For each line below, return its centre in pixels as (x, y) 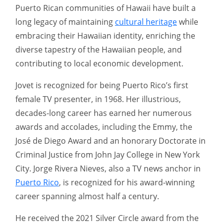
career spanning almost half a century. (87, 196)
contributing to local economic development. (99, 64)
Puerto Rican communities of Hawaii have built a (106, 8)
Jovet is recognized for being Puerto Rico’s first (102, 85)
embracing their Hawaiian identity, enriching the (105, 36)
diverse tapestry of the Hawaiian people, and (99, 50)
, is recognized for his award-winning (127, 183)
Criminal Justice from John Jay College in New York (108, 155)
